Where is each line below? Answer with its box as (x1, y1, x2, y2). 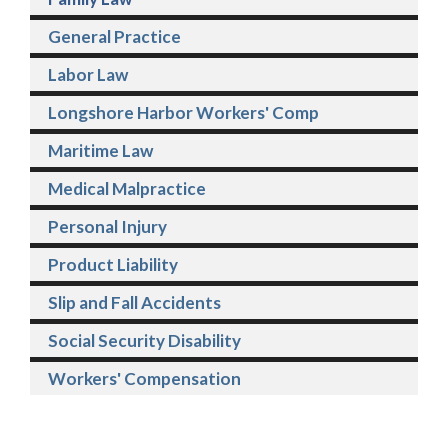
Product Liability (48, 254, 178, 276)
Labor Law (48, 64, 128, 86)
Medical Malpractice (48, 178, 206, 200)
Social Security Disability (48, 330, 241, 352)
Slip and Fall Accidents (48, 292, 221, 314)
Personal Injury (48, 216, 167, 238)
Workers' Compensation (48, 368, 241, 390)
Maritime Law (48, 140, 153, 162)
